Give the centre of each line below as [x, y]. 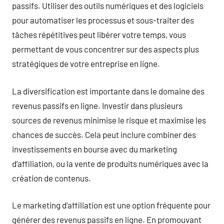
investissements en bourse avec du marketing [94, 149]
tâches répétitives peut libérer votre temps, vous [99, 34]
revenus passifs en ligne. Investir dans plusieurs [97, 105]
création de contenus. [51, 178]
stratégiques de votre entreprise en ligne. [86, 63]
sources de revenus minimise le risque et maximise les [109, 120]
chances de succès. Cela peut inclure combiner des [104, 134]
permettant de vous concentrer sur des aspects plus [105, 49]
